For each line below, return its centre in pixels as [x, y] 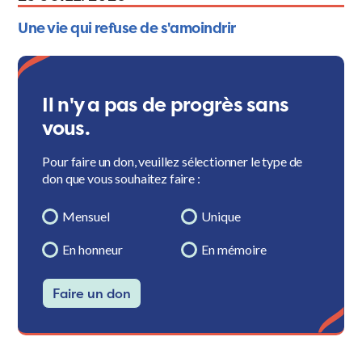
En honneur [93, 250]
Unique [221, 217]
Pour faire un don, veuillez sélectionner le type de [173, 162]
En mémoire [234, 250]
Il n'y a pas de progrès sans [166, 105]
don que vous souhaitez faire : [121, 179]
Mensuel [86, 217]
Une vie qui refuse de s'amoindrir [127, 28]
